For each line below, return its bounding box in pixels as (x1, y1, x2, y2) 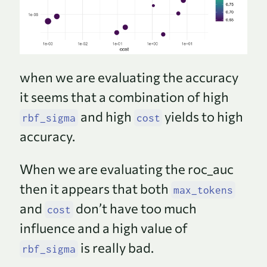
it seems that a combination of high (20, 88, 229, 105)
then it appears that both (20, 180, 171, 197)
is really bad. (77, 239, 154, 256)
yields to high (162, 108, 244, 125)
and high (77, 108, 134, 125)
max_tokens (173, 183, 233, 196)
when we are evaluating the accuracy (20, 69, 238, 85)
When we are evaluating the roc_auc (20, 160, 234, 177)
